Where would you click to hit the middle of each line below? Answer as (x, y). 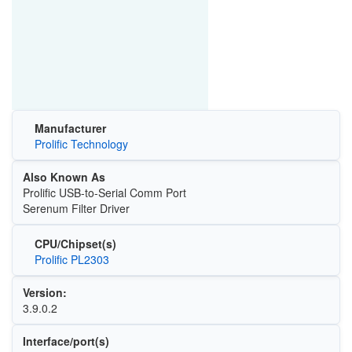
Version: (44, 292)
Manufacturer (70, 128)
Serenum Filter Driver (76, 209)
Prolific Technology (81, 144)
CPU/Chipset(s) (75, 243)
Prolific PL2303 (71, 259)
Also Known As (64, 177)
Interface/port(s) (66, 341)
